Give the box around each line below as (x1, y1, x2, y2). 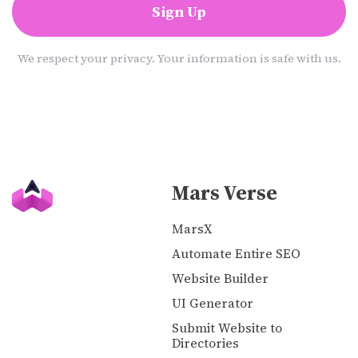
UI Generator (172, 295, 253, 312)
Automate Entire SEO (172, 245, 300, 263)
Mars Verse (172, 179, 277, 207)
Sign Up (152, 2, 206, 22)
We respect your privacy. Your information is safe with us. (17, 50, 341, 67)
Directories (172, 335, 239, 352)
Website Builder (172, 270, 268, 288)
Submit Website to (172, 320, 282, 337)
